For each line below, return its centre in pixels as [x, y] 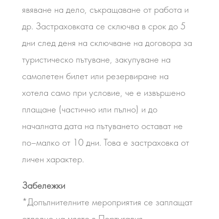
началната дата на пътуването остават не [102, 126]
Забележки [43, 185]
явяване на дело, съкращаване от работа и [105, 9]
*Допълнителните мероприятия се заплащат [107, 202]
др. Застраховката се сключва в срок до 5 [104, 26]
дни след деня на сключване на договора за [107, 43]
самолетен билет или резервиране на [95, 76]
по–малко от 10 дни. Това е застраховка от [105, 142]
